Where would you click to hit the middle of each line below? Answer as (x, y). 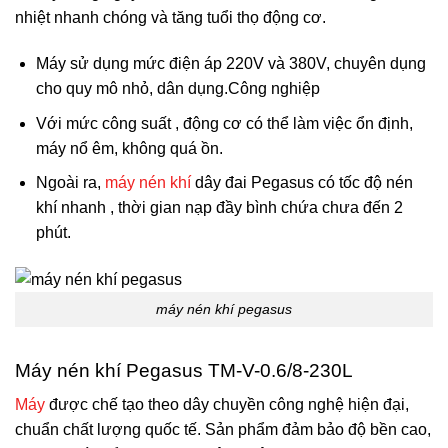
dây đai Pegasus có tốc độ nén (301, 183)
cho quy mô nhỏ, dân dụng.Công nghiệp (177, 89)
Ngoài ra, (70, 183)
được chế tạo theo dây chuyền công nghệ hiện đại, (227, 405)
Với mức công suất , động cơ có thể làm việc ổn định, (224, 123)
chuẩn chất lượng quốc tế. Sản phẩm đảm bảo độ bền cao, (223, 430)
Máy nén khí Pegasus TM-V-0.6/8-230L (184, 370)
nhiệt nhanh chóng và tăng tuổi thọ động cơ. (170, 18)
